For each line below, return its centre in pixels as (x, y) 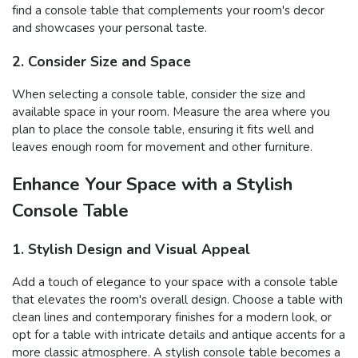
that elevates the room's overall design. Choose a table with (177, 300)
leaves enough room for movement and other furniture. (162, 147)
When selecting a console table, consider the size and (159, 95)
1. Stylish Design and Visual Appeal (131, 249)
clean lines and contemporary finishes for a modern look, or (172, 318)
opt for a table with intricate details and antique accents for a (179, 335)
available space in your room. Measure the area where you (171, 112)
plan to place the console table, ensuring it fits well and (163, 130)
